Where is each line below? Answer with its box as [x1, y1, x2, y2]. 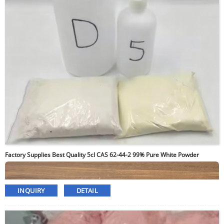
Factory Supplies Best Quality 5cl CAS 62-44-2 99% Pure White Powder [5, 150, 199, 159]
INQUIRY [17, 186, 45, 195]
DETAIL [76, 186, 98, 195]
